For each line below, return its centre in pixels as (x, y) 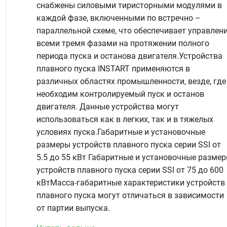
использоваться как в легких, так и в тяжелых (125, 119)
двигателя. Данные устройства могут (107, 107)
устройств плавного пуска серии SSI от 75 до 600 (130, 170)
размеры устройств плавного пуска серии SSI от (128, 145)
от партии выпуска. (74, 208)
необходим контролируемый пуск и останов (120, 94)
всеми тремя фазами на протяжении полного (123, 43)
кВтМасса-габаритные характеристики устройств (130, 183)
